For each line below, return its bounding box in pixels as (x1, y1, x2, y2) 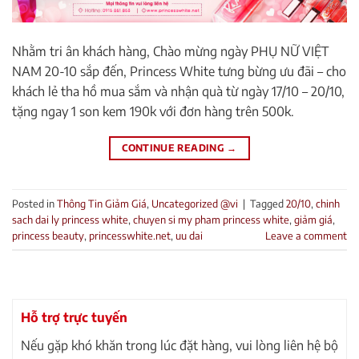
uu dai (175, 228, 203, 242)
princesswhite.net (89, 228, 171, 242)
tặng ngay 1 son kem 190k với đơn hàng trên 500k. (12, 103, 294, 120)
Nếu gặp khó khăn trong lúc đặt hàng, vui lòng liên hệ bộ (21, 337, 338, 354)
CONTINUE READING (122, 142, 228, 155)
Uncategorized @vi (151, 196, 238, 210)
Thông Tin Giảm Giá (57, 196, 147, 210)
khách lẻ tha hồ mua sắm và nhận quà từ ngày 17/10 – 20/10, (12, 83, 345, 100)
